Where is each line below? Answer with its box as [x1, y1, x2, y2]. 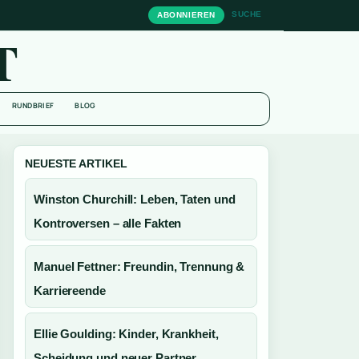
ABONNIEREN [156, 10, 216, 19]
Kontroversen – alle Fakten [34, 216, 182, 230]
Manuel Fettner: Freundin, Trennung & [34, 260, 245, 273]
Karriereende [34, 284, 106, 297]
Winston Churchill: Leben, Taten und [34, 192, 236, 206]
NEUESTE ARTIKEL [25, 157, 127, 170]
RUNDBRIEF [12, 100, 54, 111]
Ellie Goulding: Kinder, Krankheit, [34, 327, 219, 341]
